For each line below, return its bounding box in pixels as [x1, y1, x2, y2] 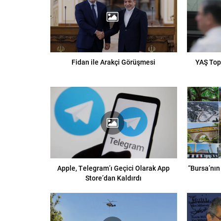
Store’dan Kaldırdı [85, 173, 142, 183]
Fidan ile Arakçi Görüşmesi [72, 57, 156, 67]
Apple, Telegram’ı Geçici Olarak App [57, 163, 170, 173]
